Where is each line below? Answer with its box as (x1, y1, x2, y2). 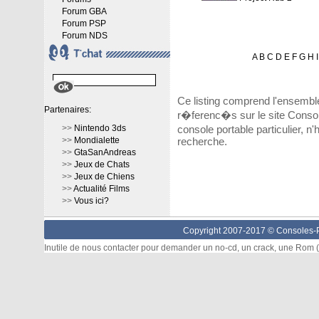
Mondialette (73, 135, 120, 145)
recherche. (177, 136, 227, 147)
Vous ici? (73, 196, 109, 206)
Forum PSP (61, 19, 106, 28)
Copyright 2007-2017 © (182, 226, 276, 236)
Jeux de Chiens (73, 172, 135, 182)
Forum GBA (61, 6, 107, 16)
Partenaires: (43, 105, 91, 115)
